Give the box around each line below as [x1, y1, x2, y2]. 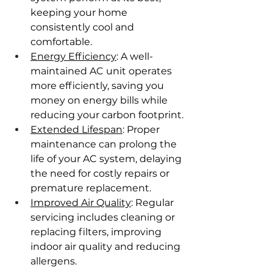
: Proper [122, 124, 162, 136]
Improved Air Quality [30, 197, 131, 209]
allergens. [30, 255, 77, 268]
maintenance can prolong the [30, 138, 179, 151]
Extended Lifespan [30, 124, 122, 136]
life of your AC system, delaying [30, 153, 184, 165]
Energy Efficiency [30, 51, 116, 63]
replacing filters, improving [30, 226, 164, 238]
